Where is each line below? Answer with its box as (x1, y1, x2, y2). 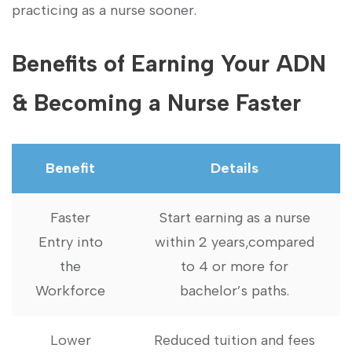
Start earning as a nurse (159, 208, 310, 226)
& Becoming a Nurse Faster (12, 88, 301, 116)
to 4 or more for (181, 257, 288, 275)
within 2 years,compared (155, 233, 314, 251)
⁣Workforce (35, 281, 105, 299)
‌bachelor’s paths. (180, 281, 289, 299)
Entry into (38, 233, 103, 251)
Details (211, 159, 258, 177)
